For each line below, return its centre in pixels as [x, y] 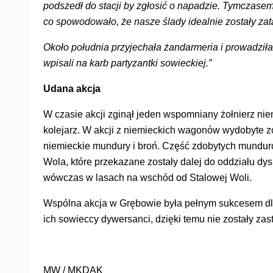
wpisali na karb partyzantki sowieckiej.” [127, 63]
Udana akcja [72, 88]
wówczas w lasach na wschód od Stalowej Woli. [147, 177]
